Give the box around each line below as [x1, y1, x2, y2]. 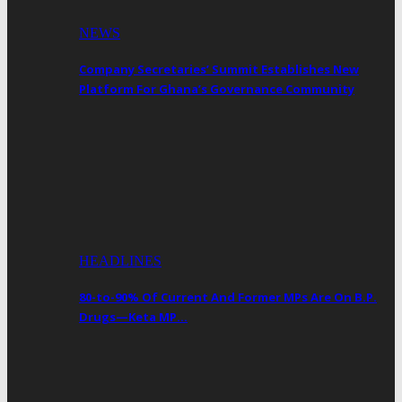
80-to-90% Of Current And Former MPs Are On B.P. [79, 288, 377, 305]
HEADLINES [79, 252, 162, 268]
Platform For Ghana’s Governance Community [79, 81, 354, 98]
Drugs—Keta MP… [79, 308, 188, 325]
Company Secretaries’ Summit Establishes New [79, 61, 359, 78]
